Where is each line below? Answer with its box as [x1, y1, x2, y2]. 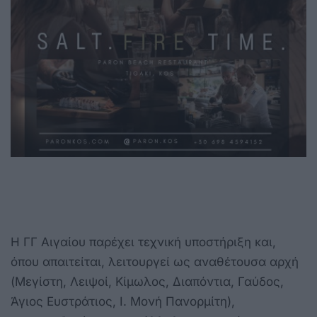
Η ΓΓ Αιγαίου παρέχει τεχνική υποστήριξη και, [11, 234, 276, 249]
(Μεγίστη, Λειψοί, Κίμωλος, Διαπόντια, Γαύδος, [11, 274, 284, 289]
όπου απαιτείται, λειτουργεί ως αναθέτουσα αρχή [11, 254, 299, 269]
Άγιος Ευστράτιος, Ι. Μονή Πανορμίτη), [11, 294, 235, 309]
